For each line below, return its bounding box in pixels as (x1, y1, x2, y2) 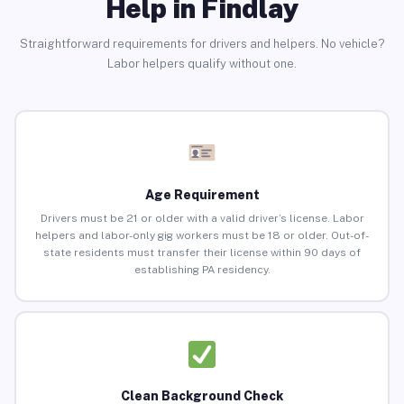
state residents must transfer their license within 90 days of (43, 246, 361, 260)
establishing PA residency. (133, 263, 271, 277)
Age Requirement (144, 188, 260, 203)
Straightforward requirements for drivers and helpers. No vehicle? (19, 36, 385, 50)
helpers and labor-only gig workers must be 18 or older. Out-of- (35, 229, 369, 243)
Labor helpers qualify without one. (107, 56, 297, 70)
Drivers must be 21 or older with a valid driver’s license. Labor (40, 212, 364, 225)
